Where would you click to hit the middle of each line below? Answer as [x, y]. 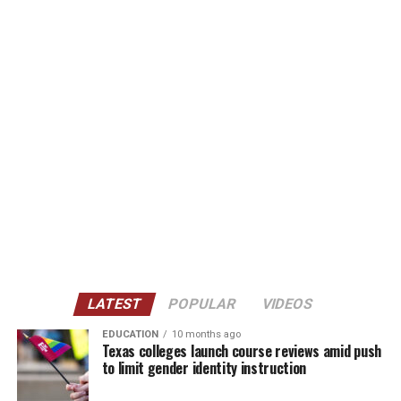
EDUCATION [130, 334]
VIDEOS [288, 304]
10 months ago [206, 334]
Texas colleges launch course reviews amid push [241, 351]
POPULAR [203, 304]
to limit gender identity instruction [204, 368]
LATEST [115, 304]
